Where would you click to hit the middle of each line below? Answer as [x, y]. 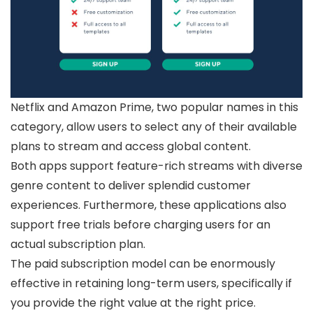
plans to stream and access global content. [131, 147]
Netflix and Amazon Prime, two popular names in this [154, 108]
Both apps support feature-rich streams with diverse [156, 166]
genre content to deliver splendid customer [131, 186]
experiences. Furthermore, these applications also [148, 205]
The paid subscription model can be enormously [143, 264]
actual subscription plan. [78, 245]
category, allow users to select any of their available [154, 127]
